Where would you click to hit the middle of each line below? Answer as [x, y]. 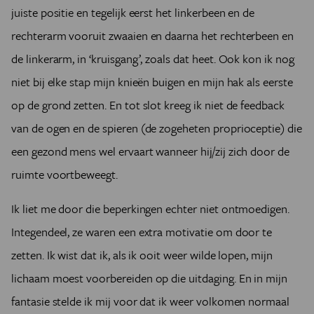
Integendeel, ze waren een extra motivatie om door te [142, 232]
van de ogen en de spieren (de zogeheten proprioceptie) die [157, 128]
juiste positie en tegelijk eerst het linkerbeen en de [133, 13]
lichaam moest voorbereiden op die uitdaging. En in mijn [150, 278]
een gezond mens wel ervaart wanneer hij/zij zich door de [150, 151]
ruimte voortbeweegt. [64, 175]
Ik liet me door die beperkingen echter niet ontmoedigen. [150, 209]
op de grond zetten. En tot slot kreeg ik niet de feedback [148, 105]
